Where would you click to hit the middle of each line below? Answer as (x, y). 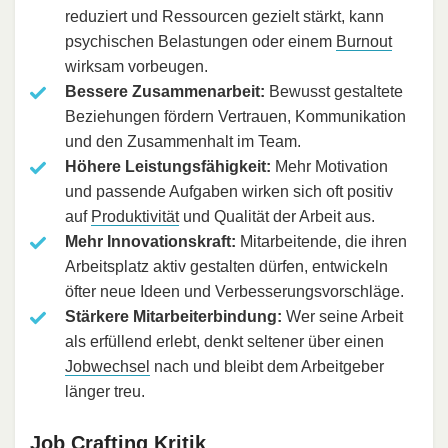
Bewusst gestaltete (334, 91)
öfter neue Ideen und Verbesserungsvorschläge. (234, 291)
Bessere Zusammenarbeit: (165, 91)
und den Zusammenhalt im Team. (183, 141)
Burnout (364, 41)
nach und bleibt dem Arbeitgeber (267, 366)
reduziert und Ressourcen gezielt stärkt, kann (224, 16)
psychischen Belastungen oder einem (200, 41)
